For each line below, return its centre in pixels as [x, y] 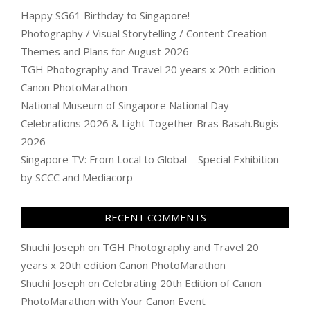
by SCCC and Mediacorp [77, 177]
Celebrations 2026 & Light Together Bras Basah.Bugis [150, 124]
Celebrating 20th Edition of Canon [182, 283]
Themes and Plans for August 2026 [105, 52]
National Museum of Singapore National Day [125, 106]
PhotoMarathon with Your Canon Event [113, 301]
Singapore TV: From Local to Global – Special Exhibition [150, 159]
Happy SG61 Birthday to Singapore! [105, 16]
